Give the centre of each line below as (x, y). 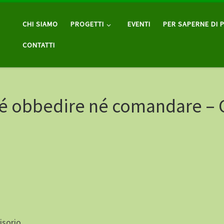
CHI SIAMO (40, 24)
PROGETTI (87, 24)
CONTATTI (39, 45)
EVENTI (139, 24)
